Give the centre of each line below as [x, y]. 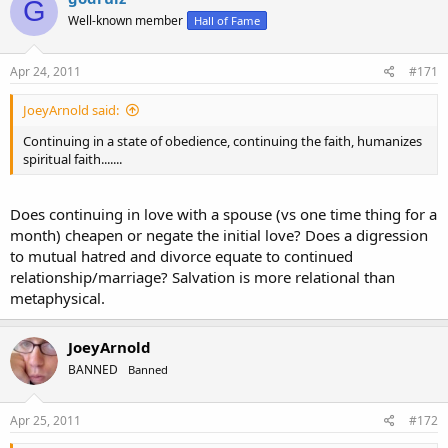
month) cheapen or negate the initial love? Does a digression [219, 234]
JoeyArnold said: [71, 110]
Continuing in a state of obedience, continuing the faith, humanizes [222, 141]
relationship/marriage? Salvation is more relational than [202, 276]
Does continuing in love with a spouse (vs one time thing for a [223, 213]
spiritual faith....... [72, 159]
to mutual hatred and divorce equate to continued [181, 255]
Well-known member [125, 20]
